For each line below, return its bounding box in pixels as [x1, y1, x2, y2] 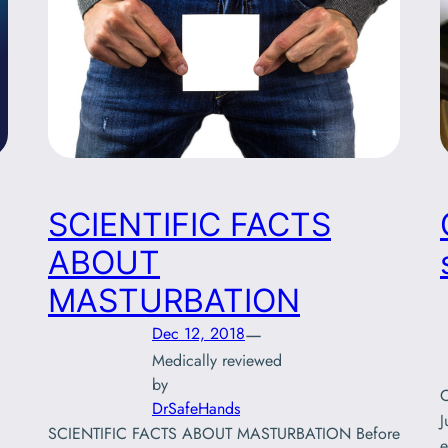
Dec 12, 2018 [152, 322, 245, 346]
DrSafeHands [152, 396, 240, 420]
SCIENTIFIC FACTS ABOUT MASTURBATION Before [48, 421, 400, 445]
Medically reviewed [152, 348, 282, 372]
